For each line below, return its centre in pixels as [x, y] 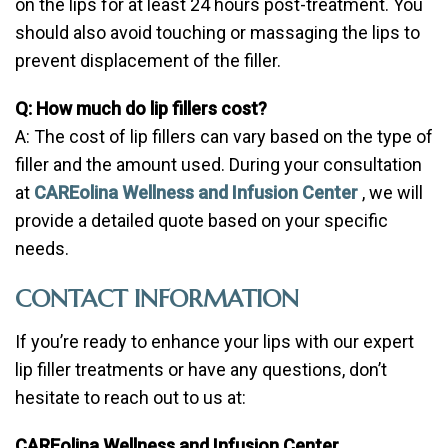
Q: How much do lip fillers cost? [141, 109]
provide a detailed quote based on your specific [201, 221]
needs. [42, 249]
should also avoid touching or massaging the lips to [217, 33]
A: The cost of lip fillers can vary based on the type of [224, 137]
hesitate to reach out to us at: [130, 398]
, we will [392, 193]
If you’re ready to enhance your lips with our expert [214, 342]
